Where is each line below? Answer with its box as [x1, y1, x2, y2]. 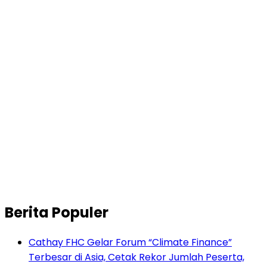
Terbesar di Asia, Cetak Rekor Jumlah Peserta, [29, 250, 244, 264]
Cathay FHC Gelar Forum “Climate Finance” [29, 235, 232, 249]
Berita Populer [5, 203, 108, 223]
